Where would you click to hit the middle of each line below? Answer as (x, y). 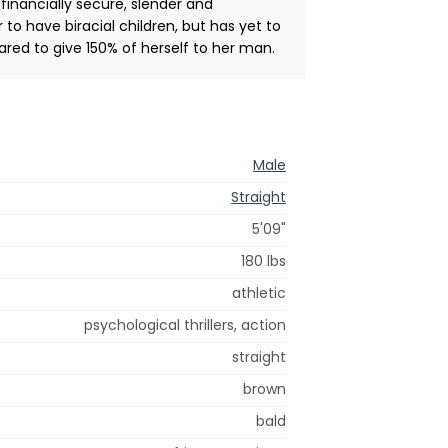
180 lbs (263, 260)
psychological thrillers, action (185, 324)
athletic (259, 292)
